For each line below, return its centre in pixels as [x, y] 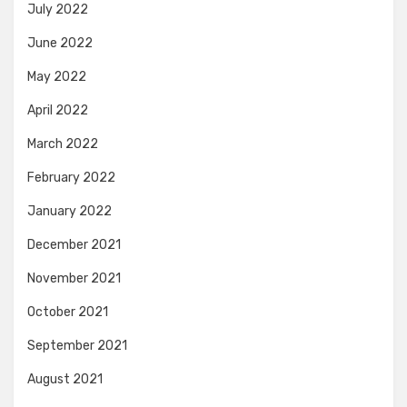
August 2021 [65, 379]
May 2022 [57, 76]
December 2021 [74, 244]
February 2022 [71, 177]
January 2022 [69, 211]
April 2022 [58, 110]
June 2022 [60, 43]
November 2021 [74, 278]
